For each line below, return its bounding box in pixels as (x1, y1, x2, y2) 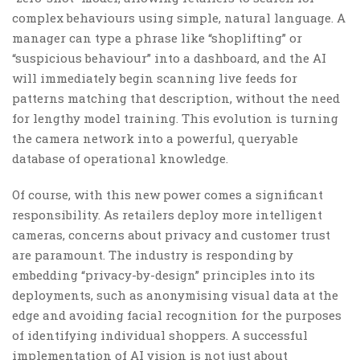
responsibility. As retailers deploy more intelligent (12, 206, 322, 223)
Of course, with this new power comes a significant (12, 186, 323, 202)
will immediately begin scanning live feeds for (12, 69, 297, 86)
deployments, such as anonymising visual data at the (12, 286, 338, 303)
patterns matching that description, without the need (12, 89, 340, 106)
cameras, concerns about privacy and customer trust (12, 226, 330, 243)
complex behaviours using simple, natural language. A (12, 9, 346, 26)
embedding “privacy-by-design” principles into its (12, 266, 315, 283)
